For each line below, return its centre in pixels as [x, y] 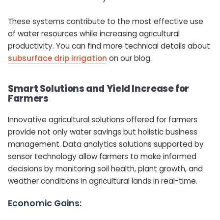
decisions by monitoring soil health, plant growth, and [105, 168]
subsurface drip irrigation [57, 58]
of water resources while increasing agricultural [94, 33]
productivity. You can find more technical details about [109, 46]
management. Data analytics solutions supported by [106, 144]
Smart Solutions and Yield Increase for [99, 88]
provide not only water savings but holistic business [103, 132]
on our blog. [129, 58]
